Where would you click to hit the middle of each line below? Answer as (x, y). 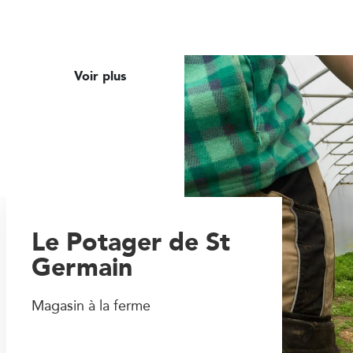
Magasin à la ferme (91, 305)
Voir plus (102, 76)
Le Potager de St (131, 242)
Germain (82, 267)
